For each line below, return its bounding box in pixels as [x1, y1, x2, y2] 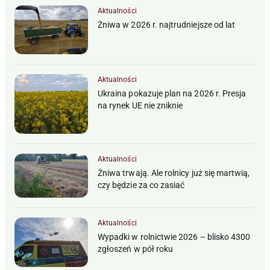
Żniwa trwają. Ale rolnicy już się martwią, [98, 168, 250, 178]
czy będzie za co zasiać [98, 180, 185, 190]
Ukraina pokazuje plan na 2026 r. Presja [98, 88, 246, 98]
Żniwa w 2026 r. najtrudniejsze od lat [98, 19, 236, 30]
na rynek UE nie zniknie [98, 100, 183, 110]
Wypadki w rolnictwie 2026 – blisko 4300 [98, 232, 251, 242]
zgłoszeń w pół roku [98, 244, 174, 254]
